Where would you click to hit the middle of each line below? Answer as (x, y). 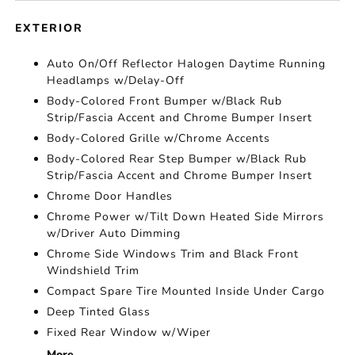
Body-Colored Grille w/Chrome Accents (159, 139)
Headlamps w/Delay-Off (116, 81)
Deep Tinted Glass (99, 312)
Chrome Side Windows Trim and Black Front (173, 254)
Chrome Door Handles (110, 197)
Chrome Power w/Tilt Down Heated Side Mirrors (186, 217)
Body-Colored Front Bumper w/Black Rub (165, 101)
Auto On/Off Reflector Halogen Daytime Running (187, 64)
